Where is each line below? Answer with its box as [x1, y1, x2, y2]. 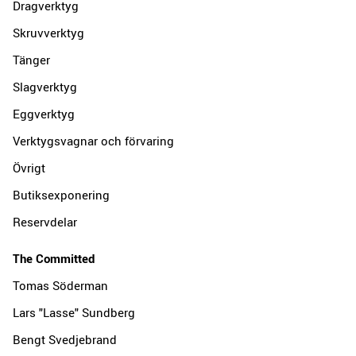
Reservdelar [13, 213, 77, 230]
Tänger [13, 51, 50, 68]
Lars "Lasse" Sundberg [13, 304, 135, 320]
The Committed [13, 250, 95, 266]
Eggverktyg [13, 105, 75, 122]
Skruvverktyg [13, 24, 84, 41]
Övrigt [13, 159, 45, 176]
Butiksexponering [13, 186, 110, 203]
